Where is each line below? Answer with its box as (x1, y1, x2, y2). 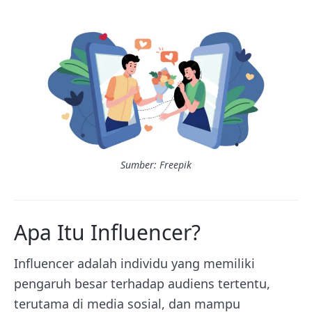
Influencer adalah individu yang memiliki (14, 255, 255, 272)
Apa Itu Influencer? (14, 218, 201, 247)
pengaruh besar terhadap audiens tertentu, (14, 275, 270, 292)
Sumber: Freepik (120, 158, 192, 171)
